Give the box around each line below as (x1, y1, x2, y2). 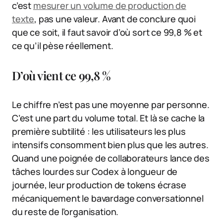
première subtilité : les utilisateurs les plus (12, 125, 186, 137)
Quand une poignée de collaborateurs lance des (12, 152, 210, 164)
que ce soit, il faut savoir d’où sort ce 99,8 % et (12, 26, 203, 38)
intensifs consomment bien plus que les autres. (12, 138, 209, 151)
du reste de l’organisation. (12, 205, 119, 218)
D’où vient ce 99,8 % (12, 67, 111, 83)
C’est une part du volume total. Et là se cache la (12, 111, 205, 124)
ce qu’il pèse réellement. (12, 39, 113, 52)
